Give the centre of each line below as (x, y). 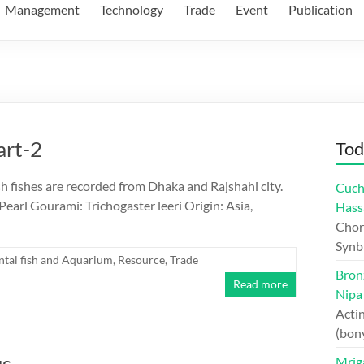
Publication (321, 9)
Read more (260, 284)
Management (42, 9)
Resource (141, 260)
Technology (132, 9)
